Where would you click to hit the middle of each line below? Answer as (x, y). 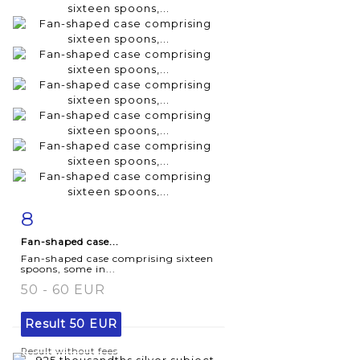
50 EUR (94, 323)
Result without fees (70, 351)
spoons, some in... (68, 268)
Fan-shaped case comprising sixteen (117, 258)
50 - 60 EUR (63, 289)
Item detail (72, 215)
